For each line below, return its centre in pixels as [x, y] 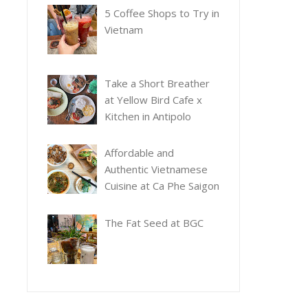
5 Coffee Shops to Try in [162, 13]
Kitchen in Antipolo [147, 116]
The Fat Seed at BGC [154, 222]
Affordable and [139, 153]
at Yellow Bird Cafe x [153, 99]
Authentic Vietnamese [156, 169]
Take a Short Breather [157, 83]
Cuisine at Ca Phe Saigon [162, 186]
